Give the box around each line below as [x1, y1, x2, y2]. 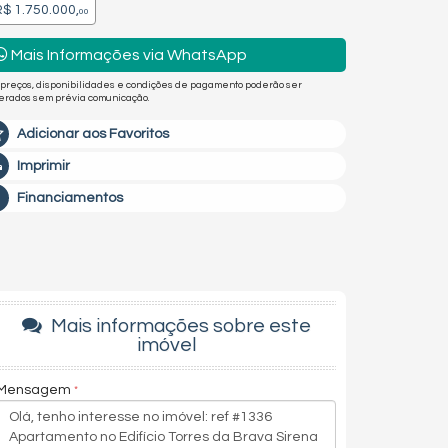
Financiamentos [17, 191, 123, 205]
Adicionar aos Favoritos [17, 127, 169, 141]
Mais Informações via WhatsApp [8, 46, 247, 63]
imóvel [136, 335, 196, 355]
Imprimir [17, 159, 70, 173]
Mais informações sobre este [46, 316, 311, 336]
